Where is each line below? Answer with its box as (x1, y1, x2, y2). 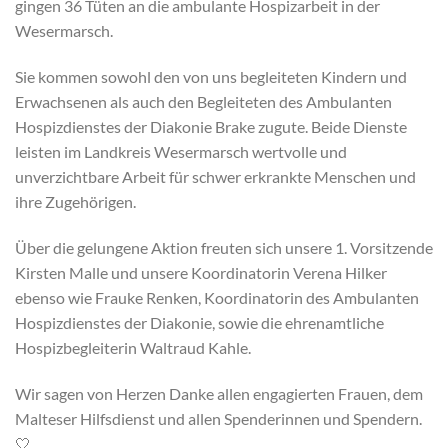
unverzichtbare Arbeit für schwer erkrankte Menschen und (15, 167, 416, 187)
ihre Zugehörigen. (15, 192, 136, 212)
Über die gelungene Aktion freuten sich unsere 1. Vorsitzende (15, 238, 433, 258)
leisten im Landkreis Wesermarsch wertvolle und (15, 142, 347, 162)
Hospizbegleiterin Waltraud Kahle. (15, 338, 251, 358)
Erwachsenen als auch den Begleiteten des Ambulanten (15, 92, 392, 112)
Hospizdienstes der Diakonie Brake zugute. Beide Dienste (15, 117, 407, 137)
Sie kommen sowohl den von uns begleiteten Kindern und (15, 67, 407, 87)
